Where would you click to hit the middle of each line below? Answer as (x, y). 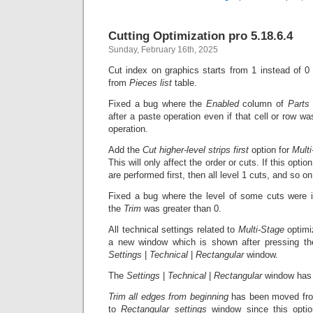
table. (184, 83)
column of (265, 104)
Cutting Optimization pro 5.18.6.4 (201, 36)
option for (270, 150)
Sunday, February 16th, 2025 (163, 50)
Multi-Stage (261, 230)
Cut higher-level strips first (196, 150)
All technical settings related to (173, 230)
